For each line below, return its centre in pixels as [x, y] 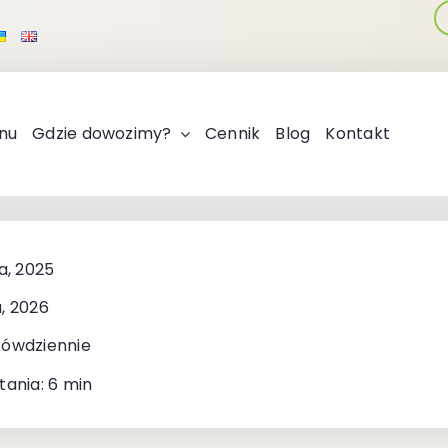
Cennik [232, 133]
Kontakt [358, 133]
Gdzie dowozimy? [102, 133]
